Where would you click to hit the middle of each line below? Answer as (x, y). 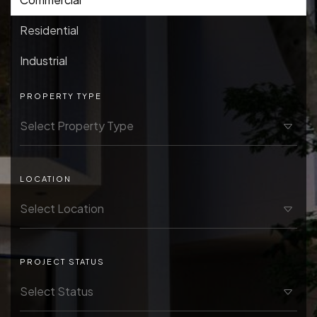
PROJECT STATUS (62, 262)
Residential (49, 30)
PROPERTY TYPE (60, 96)
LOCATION (45, 179)
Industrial (44, 60)
